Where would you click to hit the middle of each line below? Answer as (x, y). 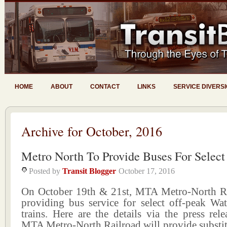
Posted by (46, 171)
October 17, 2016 (147, 171)
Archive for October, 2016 (92, 131)
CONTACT (105, 87)
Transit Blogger (89, 171)
